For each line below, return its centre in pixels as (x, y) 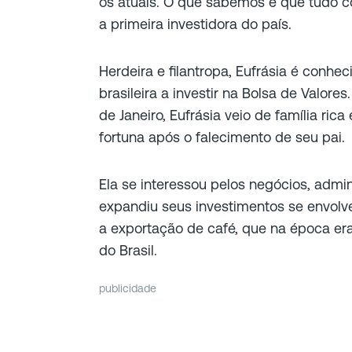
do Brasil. (128, 250)
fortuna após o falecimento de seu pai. (222, 137)
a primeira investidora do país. (195, 24)
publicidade (128, 288)
